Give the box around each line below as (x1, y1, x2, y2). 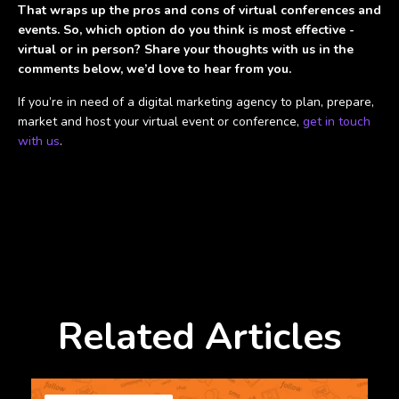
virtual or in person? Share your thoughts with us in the (18, 41, 354, 58)
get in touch (303, 113, 370, 130)
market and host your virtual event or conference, (18, 113, 303, 130)
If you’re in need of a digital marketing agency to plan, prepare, (18, 94, 374, 110)
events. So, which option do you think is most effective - (18, 21, 354, 38)
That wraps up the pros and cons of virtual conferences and (18, 2, 381, 19)
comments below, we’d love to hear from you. (18, 61, 291, 77)
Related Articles (57, 312, 342, 363)
